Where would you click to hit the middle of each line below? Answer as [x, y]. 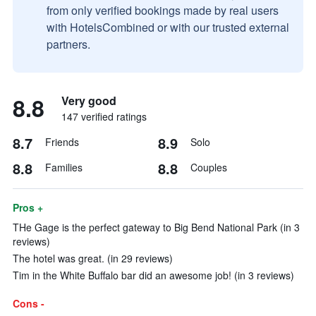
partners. [68, 44]
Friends [62, 142]
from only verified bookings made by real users [163, 10]
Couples [209, 167]
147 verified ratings [104, 116]
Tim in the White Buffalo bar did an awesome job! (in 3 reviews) [153, 275]
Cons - [29, 303]
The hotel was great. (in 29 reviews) [93, 258]
